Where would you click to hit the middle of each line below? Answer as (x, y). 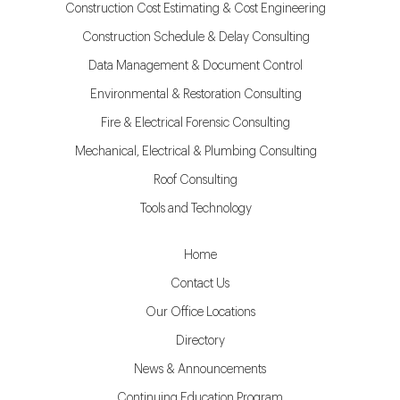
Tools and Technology (196, 209)
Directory (200, 341)
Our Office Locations (200, 312)
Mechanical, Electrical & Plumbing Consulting (196, 152)
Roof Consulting (196, 180)
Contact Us (200, 284)
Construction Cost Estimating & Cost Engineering (196, 9)
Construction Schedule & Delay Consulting (196, 37)
